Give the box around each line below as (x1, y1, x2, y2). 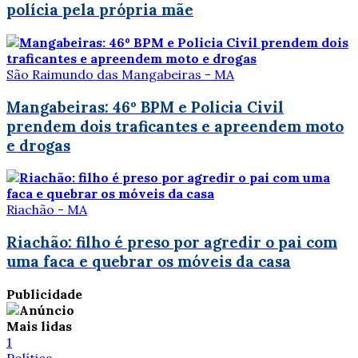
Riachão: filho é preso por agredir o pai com (6, 233, 337, 253)
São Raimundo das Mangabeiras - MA (6, 66, 234, 82)
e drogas (6, 135, 70, 155)
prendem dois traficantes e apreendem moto (6, 116, 344, 136)
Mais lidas (6, 317, 72, 334)
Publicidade (6, 285, 82, 302)
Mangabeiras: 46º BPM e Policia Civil (6, 97, 284, 117)
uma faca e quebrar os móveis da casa (6, 252, 291, 272)
